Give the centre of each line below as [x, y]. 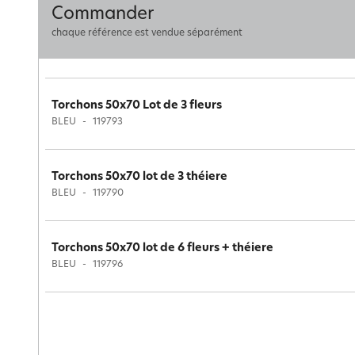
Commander [103, 15]
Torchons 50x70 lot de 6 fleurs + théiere [162, 248]
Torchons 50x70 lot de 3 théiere [139, 177]
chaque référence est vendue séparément [147, 33]
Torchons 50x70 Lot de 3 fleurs [137, 106]
